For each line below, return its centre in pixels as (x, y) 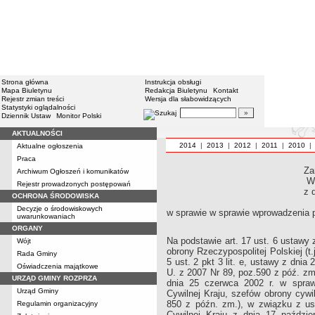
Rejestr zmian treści (33, 99)
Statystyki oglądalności (38, 107)
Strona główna (25, 82)
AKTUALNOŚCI (37, 133)
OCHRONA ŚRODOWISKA (56, 196)
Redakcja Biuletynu (176, 90)
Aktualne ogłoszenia (50, 146)
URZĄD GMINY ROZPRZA (54, 278)
